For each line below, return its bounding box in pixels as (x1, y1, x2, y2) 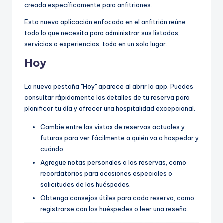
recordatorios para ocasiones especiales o (40, 169, 172, 178)
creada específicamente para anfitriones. (24, 1, 152, 9)
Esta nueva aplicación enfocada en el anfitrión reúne (24, 18, 186, 26)
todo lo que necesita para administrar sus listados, (24, 29, 180, 37)
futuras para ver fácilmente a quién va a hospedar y (40, 134, 199, 142)
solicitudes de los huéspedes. (40, 180, 131, 189)
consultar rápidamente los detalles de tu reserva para (24, 93, 190, 102)
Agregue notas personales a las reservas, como (40, 158, 186, 167)
